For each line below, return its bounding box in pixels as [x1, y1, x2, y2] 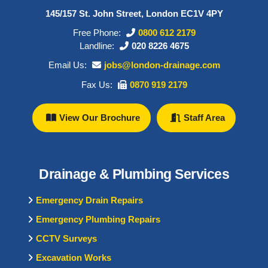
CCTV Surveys [36, 233, 98, 243]
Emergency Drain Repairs [36, 194, 144, 205]
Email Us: [48, 60, 89, 71]
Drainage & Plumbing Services [39, 166, 229, 182]
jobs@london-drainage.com [103, 60, 220, 71]
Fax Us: [81, 79, 115, 90]
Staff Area [184, 112, 225, 123]
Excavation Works [36, 252, 112, 263]
